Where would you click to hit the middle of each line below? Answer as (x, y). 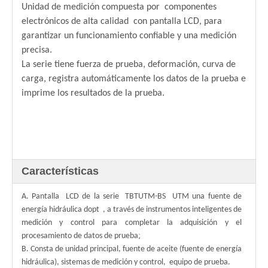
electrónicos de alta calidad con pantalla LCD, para (122, 22)
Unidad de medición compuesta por (92, 7)
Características (60, 171)
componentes (191, 7)
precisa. (37, 50)
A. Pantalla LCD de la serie (72, 197)
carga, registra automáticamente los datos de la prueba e (134, 79)
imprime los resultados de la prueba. (93, 93)
